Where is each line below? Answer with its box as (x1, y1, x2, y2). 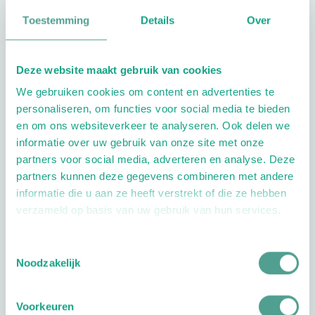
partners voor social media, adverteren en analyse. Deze (16, 153, 295, 166)
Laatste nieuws (34, 261, 143, 281)
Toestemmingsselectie (5, 242, 109, 255)
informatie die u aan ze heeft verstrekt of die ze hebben (16, 187, 286, 200)
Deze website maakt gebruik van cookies (16, 63, 222, 76)
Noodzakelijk (16, 256, 81, 269)
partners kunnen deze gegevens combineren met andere (16, 170, 294, 183)
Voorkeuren (16, 300, 74, 312)
